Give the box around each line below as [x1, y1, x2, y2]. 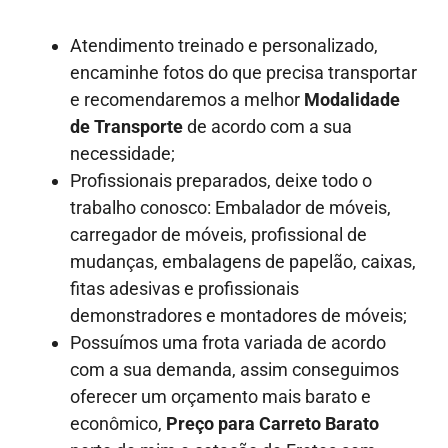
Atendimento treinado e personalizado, [70, 34, 378, 56]
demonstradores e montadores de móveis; [70, 304, 407, 326]
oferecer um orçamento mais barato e [70, 385, 371, 407]
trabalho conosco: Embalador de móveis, [70, 196, 391, 218]
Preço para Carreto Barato [166, 412, 379, 434]
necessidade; [70, 142, 175, 164]
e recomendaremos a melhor [70, 88, 304, 110]
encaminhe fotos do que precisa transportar [70, 61, 417, 83]
